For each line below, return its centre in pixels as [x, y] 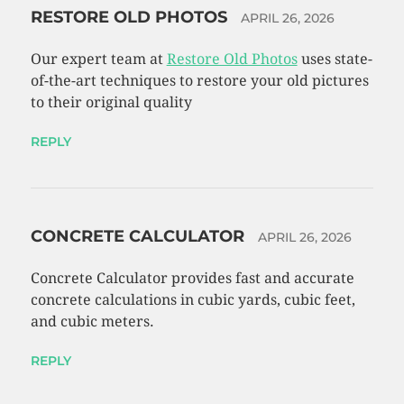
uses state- [335, 60]
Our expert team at [98, 60]
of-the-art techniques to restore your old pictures [199, 81]
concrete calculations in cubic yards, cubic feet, [193, 300]
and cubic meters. [92, 322]
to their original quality [111, 103]
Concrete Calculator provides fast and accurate [192, 279]
